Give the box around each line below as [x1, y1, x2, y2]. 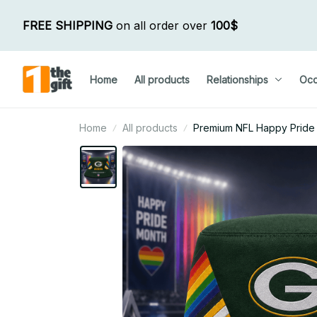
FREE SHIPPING [23, 18, 113, 33]
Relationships [207, 73, 268, 86]
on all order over [113, 18, 211, 33]
